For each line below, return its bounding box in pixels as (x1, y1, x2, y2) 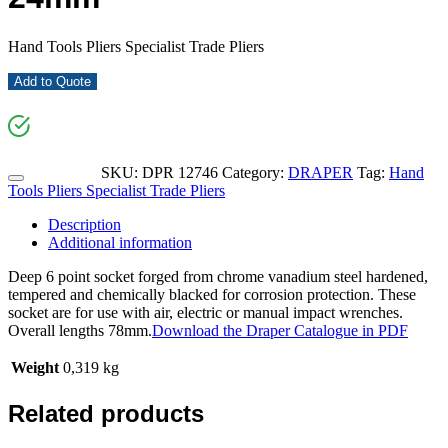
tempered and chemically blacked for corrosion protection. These (8, 285, 416, 303)
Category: (222, 163, 288, 181)
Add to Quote (14, 73, 91, 89)
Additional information (48, 233, 192, 251)
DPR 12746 (142, 163, 218, 181)
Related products (8, 399, 204, 427)
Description (48, 215, 121, 233)
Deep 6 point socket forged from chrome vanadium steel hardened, (8, 267, 428, 285)
